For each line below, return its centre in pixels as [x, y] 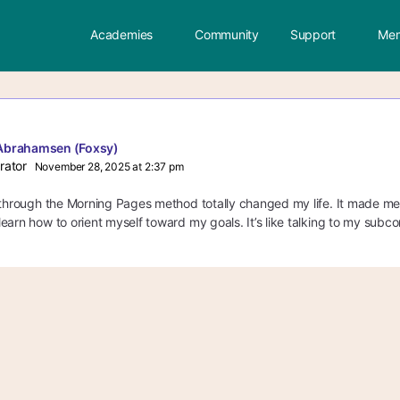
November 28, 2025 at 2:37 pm [109, 167]
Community [227, 34]
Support [313, 34]
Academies [122, 34]
